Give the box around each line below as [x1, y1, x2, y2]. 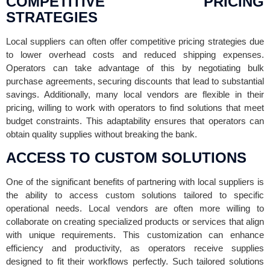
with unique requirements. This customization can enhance [6, 229, 264, 240]
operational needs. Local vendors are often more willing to [6, 202, 264, 213]
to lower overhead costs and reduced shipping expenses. [6, 49, 264, 60]
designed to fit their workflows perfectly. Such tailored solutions [6, 256, 264, 266]
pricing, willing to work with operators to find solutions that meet [6, 102, 264, 113]
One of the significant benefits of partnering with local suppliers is [6, 176, 264, 187]
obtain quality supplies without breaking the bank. [6, 128, 197, 139]
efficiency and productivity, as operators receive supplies [6, 242, 264, 253]
